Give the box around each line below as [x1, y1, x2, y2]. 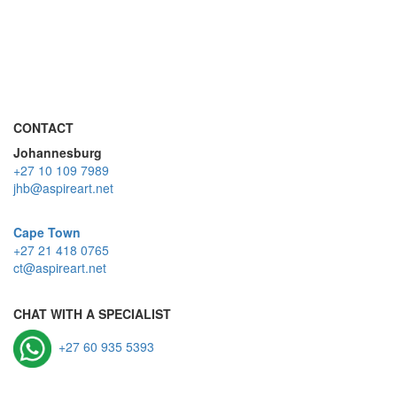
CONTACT [13, 119, 74, 136]
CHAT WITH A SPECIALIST [13, 305, 171, 323]
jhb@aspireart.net [13, 179, 113, 197]
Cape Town [13, 223, 81, 241]
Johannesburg [13, 144, 102, 161]
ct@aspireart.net [13, 259, 106, 276]
